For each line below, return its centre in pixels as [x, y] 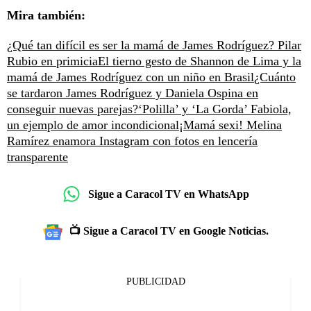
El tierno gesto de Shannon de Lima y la [200, 61]
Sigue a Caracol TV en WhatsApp [169, 194]
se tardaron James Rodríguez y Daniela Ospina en [133, 93]
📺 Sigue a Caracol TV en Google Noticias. [169, 231]
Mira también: [46, 16]
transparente [37, 157]
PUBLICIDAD [155, 282]
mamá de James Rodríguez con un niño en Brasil [131, 77]
